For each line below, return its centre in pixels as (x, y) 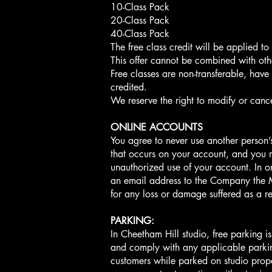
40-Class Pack (140, 34)
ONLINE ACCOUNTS (157, 127)
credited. (129, 87)
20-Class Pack (140, 20)
